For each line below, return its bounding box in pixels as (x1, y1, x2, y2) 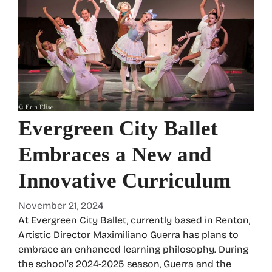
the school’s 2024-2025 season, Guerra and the (18, 258, 231, 270)
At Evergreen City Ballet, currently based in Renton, (18, 214, 250, 226)
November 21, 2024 (18, 200, 103, 212)
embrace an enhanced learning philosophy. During (18, 243, 248, 256)
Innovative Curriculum (18, 169, 231, 193)
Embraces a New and (18, 143, 211, 167)
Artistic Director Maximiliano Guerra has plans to (18, 229, 239, 241)
